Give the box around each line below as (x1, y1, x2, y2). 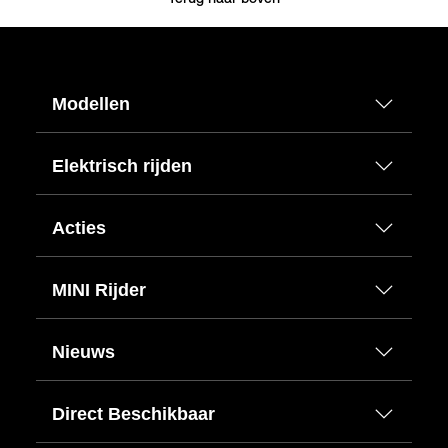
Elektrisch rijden (52, 156, 192, 177)
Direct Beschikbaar (52, 404, 215, 425)
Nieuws (52, 342, 115, 363)
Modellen (52, 94, 130, 115)
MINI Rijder (52, 280, 146, 301)
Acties (52, 218, 106, 239)
